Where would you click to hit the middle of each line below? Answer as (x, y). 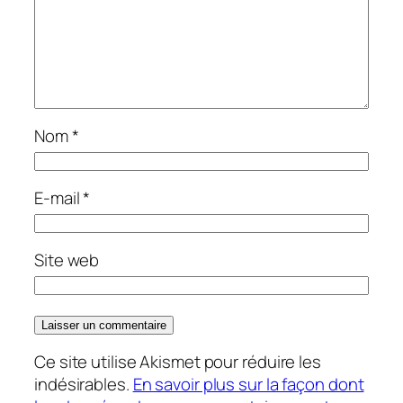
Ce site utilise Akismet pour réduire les (178, 362)
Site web (67, 260)
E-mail (59, 198)
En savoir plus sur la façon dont (248, 385)
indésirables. (84, 385)
